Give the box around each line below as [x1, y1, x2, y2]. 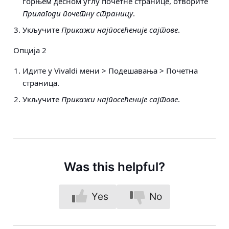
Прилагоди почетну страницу [22, 8, 133, 18]
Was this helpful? [64, 159, 165, 174]
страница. [22, 77, 59, 88]
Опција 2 [13, 44, 47, 55]
